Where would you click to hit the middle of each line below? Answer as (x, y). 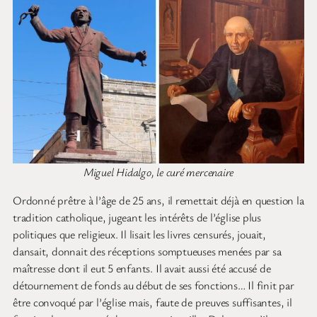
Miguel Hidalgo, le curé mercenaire (158, 172)
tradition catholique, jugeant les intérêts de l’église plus (137, 218)
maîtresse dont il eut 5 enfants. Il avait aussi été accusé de (142, 269)
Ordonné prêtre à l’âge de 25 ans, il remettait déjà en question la (158, 201)
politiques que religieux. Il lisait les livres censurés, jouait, (139, 235)
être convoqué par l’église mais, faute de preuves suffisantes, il (152, 302)
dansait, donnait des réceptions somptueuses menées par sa (147, 252)
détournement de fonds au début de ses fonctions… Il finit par (154, 286)
